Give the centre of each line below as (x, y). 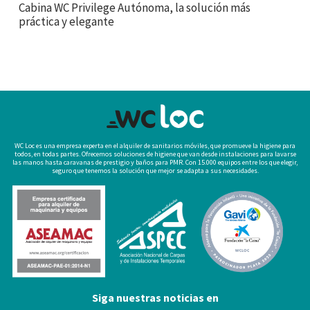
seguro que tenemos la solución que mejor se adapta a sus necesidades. (155, 170)
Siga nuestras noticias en (155, 298)
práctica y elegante (66, 21)
